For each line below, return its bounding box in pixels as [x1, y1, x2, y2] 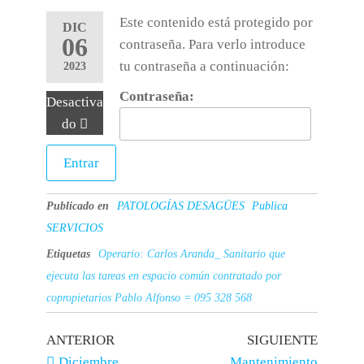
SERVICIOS [45, 222, 103, 234]
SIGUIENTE [247, 332, 318, 348]
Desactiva [45, 94, 103, 110]
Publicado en [45, 200, 109, 212]
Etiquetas [45, 248, 90, 260]
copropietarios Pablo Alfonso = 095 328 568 [45, 292, 252, 304]
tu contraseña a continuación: [119, 58, 289, 74]
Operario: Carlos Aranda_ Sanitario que [97, 248, 285, 260]
